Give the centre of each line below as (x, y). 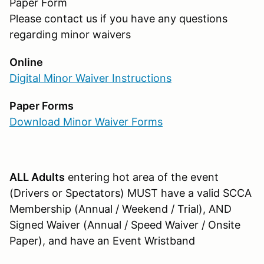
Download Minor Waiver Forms (86, 121)
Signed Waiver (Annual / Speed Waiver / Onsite (125, 225)
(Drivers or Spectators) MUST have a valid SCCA (131, 193)
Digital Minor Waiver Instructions (90, 78)
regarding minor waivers (70, 34)
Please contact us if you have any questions (118, 18)
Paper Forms (42, 105)
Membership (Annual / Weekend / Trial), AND (121, 209)
